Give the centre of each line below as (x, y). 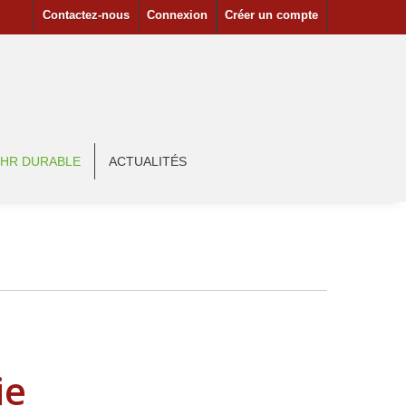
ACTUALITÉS (148, 161)
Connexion (177, 15)
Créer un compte (271, 15)
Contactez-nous (86, 15)
